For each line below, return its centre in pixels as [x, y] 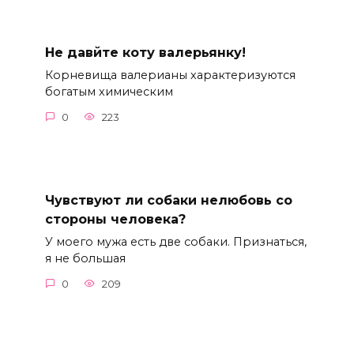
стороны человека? [115, 219]
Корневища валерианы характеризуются [170, 75]
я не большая [85, 259]
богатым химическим [109, 92]
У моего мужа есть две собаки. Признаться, [175, 242]
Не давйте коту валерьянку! [145, 53]
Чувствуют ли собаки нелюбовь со [168, 200]
